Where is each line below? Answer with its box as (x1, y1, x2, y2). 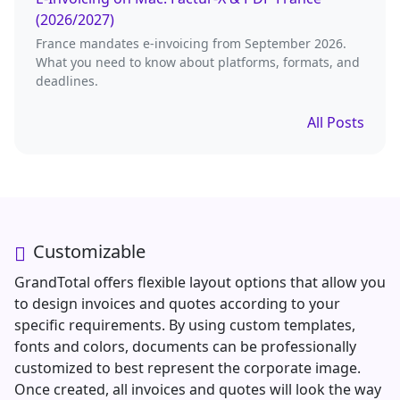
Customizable (33, 239, 146, 264)
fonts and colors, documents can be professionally (14, 337, 356, 357)
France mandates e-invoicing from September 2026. (36, 34, 346, 52)
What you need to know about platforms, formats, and (36, 53, 360, 71)
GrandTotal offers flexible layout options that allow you (14, 272, 386, 293)
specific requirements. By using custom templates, (14, 315, 355, 336)
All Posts (307, 112, 364, 132)
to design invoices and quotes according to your (14, 294, 340, 314)
